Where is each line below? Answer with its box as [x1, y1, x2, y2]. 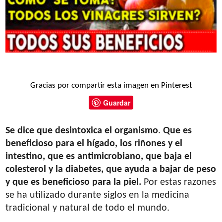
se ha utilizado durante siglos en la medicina [5, 190, 190, 200]
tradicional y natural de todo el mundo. [5, 203, 170, 213]
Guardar [103, 97, 130, 108]
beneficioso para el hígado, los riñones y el [5, 138, 183, 149]
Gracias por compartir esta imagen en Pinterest [30, 81, 192, 90]
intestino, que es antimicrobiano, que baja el [5, 151, 192, 162]
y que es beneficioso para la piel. [5, 177, 142, 187]
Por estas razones [141, 177, 217, 187]
